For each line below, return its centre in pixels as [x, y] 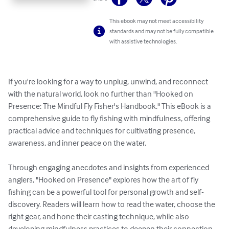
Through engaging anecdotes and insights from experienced [109, 167]
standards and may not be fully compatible [162, 31]
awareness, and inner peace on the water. [77, 143]
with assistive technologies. [143, 41]
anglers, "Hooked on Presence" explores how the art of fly [104, 180]
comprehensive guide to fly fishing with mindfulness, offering [110, 118]
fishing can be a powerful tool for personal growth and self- [106, 192]
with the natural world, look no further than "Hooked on [101, 94]
